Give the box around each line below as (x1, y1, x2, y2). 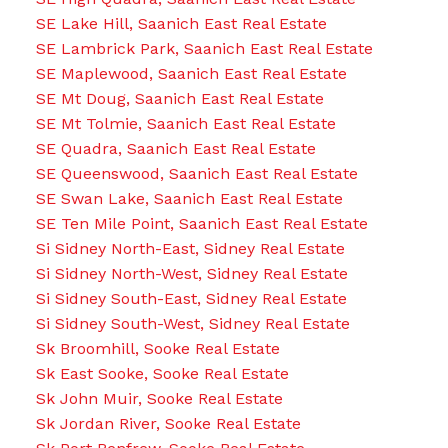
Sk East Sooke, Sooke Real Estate (35, 363, 289, 383)
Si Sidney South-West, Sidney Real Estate (35, 313, 350, 333)
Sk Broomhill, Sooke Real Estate (35, 338, 280, 358)
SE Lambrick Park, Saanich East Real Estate (35, 38, 373, 58)
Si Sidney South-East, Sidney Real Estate (35, 288, 347, 308)
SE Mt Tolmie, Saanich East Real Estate (35, 113, 336, 133)
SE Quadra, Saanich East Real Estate (35, 138, 316, 158)
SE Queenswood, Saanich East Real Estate (35, 163, 358, 183)
